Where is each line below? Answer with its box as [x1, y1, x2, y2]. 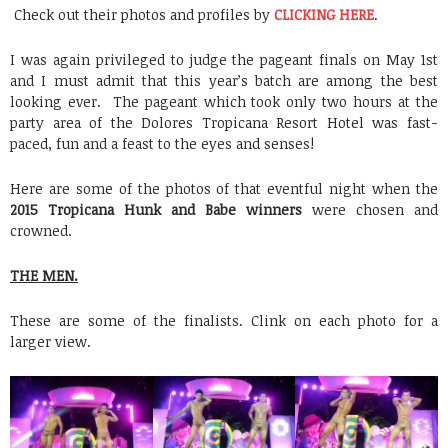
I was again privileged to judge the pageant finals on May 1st [10, 50, 438, 70]
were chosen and [302, 200, 438, 220]
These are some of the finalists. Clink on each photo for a [10, 311, 438, 331]
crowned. [10, 221, 72, 241]
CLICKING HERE [274, 5, 374, 25]
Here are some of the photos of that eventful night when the [10, 179, 438, 199]
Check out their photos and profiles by [10, 5, 274, 25]
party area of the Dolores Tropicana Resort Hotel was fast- [10, 113, 438, 133]
